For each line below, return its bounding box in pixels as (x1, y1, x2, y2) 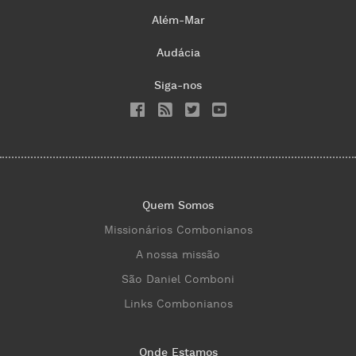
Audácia (156, 46, 200, 61)
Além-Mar (151, 14, 205, 29)
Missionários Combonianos (103, 223, 253, 238)
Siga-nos (154, 79, 202, 94)
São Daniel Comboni (122, 273, 234, 288)
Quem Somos (142, 199, 214, 214)
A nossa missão (136, 248, 220, 263)
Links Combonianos (123, 297, 233, 312)
